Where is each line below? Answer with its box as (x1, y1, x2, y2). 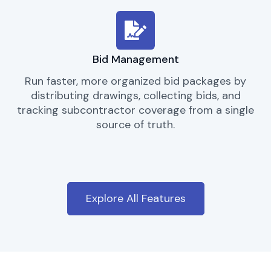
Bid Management (92, 52, 179, 67)
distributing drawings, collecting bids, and (30, 88, 241, 103)
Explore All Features (85, 191, 186, 206)
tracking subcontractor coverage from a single (17, 103, 254, 118)
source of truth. (96, 117, 175, 132)
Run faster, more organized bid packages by (25, 74, 246, 89)
